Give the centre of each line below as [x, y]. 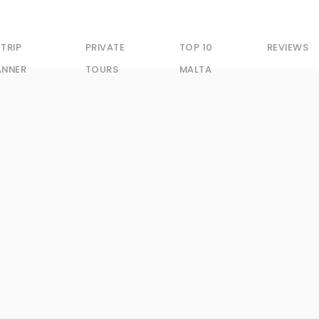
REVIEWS [288, 47]
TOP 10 [196, 47]
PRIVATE [105, 47]
